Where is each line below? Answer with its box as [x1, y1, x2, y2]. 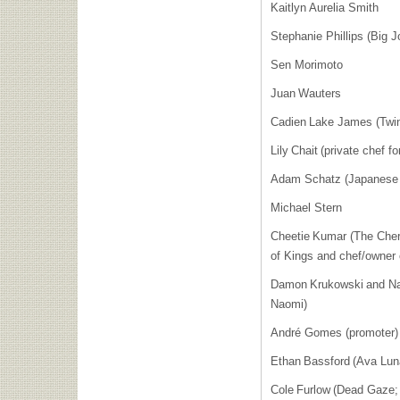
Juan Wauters [271, 87, 347, 100]
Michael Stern [271, 201, 348, 214]
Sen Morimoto [271, 58, 349, 71]
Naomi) [271, 297, 313, 311]
